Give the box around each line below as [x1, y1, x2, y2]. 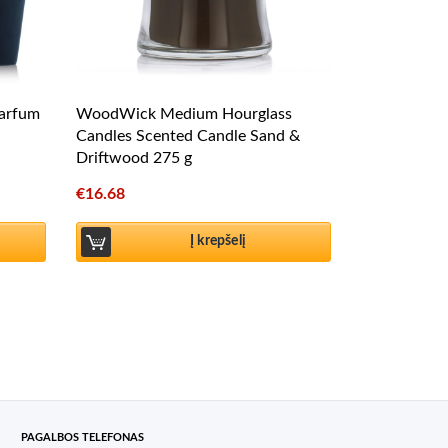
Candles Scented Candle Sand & [76, 127, 300, 144]
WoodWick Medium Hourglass [76, 105, 292, 122]
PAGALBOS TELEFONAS [20, 431, 144, 443]
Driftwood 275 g [76, 149, 192, 166]
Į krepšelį [190, 234, 246, 249]
